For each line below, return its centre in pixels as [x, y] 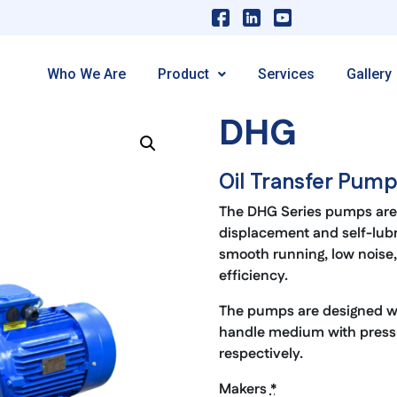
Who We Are [86, 74]
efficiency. [253, 276]
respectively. [261, 354]
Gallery [369, 74]
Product [183, 74]
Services [286, 74]
